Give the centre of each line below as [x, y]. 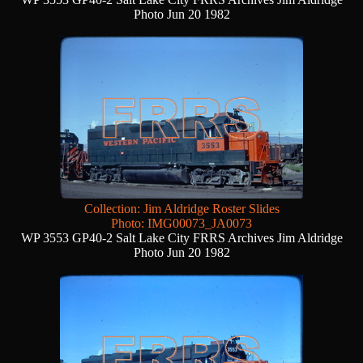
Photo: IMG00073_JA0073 [181, 224]
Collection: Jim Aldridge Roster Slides [181, 209]
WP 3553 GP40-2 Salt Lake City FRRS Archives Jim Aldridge [181, 238]
